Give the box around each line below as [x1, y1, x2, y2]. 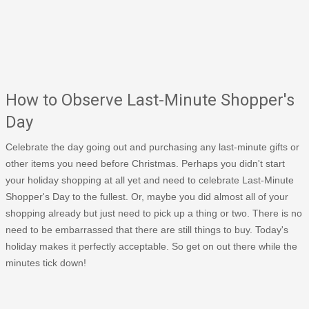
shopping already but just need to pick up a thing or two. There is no [6, 207, 302, 219]
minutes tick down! [6, 257, 86, 268]
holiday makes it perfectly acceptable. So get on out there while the [6, 240, 297, 252]
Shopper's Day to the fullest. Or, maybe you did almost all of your [6, 190, 288, 202]
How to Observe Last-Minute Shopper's [6, 90, 295, 110]
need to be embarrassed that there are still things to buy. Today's [6, 223, 288, 235]
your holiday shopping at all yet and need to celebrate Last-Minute [6, 174, 294, 186]
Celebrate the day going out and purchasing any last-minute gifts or [6, 141, 299, 152]
